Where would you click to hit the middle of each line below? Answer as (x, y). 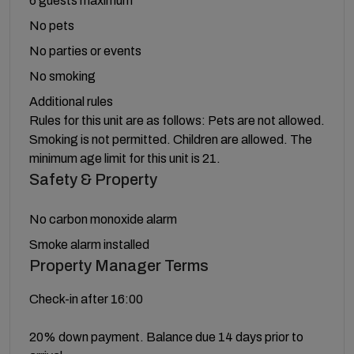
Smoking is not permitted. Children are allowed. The (171, 139)
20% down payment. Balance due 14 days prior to (166, 337)
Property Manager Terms (119, 265)
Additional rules (71, 101)
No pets (52, 25)
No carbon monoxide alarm (103, 219)
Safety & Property (93, 179)
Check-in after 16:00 (86, 299)
